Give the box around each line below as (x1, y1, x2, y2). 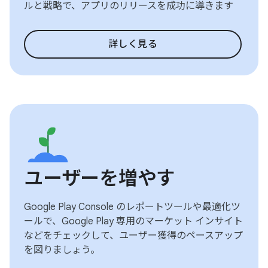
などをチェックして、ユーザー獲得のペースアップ (24, 230, 243, 242)
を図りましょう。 (24, 244, 100, 256)
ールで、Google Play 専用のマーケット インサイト (24, 215, 243, 227)
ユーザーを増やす (24, 166, 175, 190)
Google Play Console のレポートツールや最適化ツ (24, 201, 240, 213)
